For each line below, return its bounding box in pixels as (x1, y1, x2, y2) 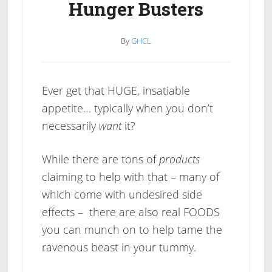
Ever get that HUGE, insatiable (41, 83, 190, 98)
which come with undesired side (41, 187, 202, 202)
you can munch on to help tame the (41, 222, 222, 237)
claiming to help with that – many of (41, 169, 219, 184)
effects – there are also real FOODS (41, 205, 220, 219)
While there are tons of (41, 152, 159, 166)
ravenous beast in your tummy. (41, 240, 196, 254)
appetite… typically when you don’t (41, 101, 213, 115)
